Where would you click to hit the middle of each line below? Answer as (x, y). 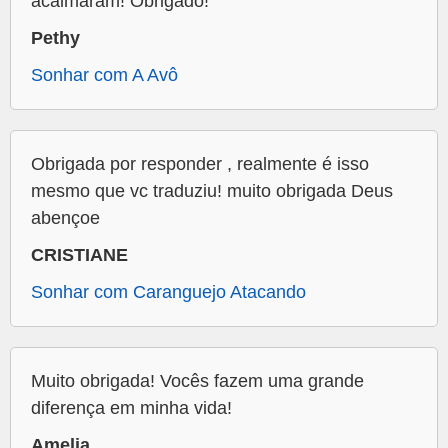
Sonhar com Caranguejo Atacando (168, 292)
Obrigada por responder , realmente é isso (200, 164)
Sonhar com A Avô (104, 75)
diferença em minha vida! (131, 408)
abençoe (65, 218)
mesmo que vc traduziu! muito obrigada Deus (212, 191)
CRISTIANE (79, 255)
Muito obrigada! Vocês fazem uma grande (197, 381)
